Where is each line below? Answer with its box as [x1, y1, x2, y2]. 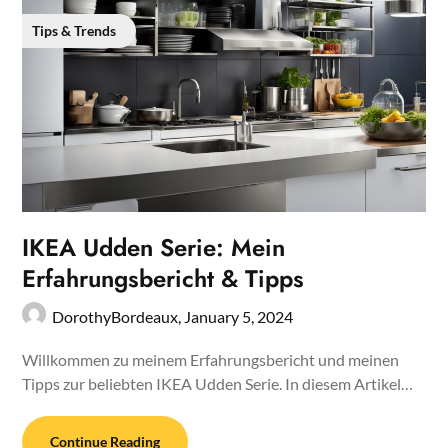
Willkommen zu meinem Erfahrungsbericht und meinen [22, 350, 400, 370]
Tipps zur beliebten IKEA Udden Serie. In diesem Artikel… [22, 374, 414, 394]
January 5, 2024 [184, 307, 294, 327]
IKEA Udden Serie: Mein [22, 230, 286, 266]
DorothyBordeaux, [52, 307, 185, 327]
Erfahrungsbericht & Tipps [22, 261, 305, 297]
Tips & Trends [32, 21, 117, 39]
